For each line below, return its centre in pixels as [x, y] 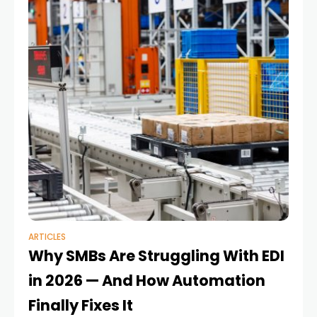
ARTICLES [47, 237]
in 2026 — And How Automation [147, 281]
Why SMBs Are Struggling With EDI [156, 256]
